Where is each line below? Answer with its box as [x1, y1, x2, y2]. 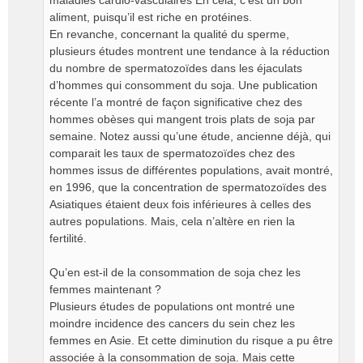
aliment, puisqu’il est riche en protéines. [49, 11, 252, 23]
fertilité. [49, 232, 87, 245]
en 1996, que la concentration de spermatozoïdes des [49, 181, 327, 194]
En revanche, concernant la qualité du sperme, [49, 28, 289, 41]
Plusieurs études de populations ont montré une [49, 300, 295, 313]
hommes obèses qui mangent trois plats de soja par [49, 113, 315, 126]
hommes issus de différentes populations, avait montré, [49, 164, 333, 177]
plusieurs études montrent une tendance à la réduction [49, 45, 330, 58]
